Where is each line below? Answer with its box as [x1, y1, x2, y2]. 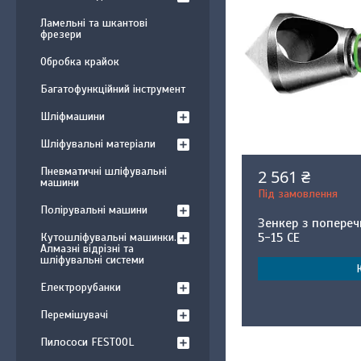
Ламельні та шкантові [40, 16, 147, 30]
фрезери [40, 27, 81, 41]
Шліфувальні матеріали [40, 137, 156, 151]
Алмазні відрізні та [40, 242, 134, 255]
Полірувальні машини [40, 203, 147, 217]
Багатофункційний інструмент [40, 82, 185, 96]
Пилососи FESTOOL [40, 335, 134, 349]
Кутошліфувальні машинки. [40, 230, 176, 244]
